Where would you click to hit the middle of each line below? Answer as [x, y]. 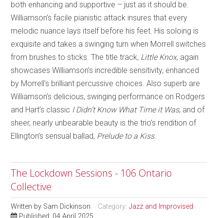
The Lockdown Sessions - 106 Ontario [91, 173]
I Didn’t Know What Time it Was [126, 109]
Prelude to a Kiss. [127, 136]
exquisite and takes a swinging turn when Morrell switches [109, 44]
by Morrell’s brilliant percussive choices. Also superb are [106, 83]
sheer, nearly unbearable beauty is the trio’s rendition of [104, 123]
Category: [114, 206]
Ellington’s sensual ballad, [54, 136]
